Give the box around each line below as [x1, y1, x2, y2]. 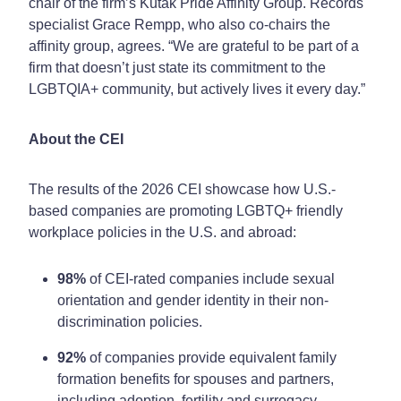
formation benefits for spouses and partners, [57, 371, 334, 387]
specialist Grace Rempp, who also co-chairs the [29, 16, 330, 32]
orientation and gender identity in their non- [57, 292, 328, 308]
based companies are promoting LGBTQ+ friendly [29, 202, 343, 218]
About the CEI [29, 131, 124, 147]
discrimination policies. [57, 313, 202, 329]
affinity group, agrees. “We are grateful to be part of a [29, 38, 359, 54]
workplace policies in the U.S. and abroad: [29, 224, 296, 240]
